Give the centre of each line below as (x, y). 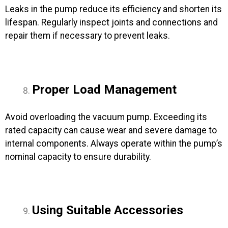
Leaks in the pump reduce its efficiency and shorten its (113, 9)
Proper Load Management (104, 90)
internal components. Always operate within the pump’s (114, 143)
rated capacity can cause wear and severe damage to (111, 130)
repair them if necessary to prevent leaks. (88, 36)
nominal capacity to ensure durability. (78, 156)
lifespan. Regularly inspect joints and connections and (111, 23)
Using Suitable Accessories (107, 210)
